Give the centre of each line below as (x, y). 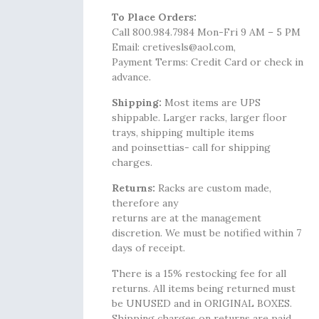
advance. (131, 77)
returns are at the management (187, 218)
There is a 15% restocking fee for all (199, 273)
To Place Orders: (154, 17)
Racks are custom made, (213, 188)
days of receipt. (148, 248)
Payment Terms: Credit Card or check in (208, 62)
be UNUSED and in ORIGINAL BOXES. (202, 303)
